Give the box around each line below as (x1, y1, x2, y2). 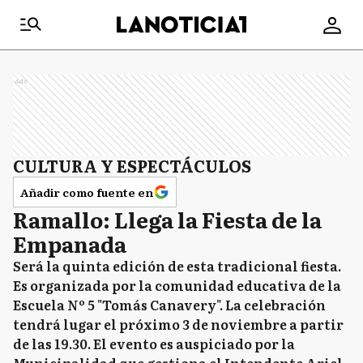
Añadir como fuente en (20, 184, 153, 200)
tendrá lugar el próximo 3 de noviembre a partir (13, 314, 344, 334)
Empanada (13, 228, 126, 259)
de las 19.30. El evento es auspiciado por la (13, 334, 295, 353)
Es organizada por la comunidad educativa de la (13, 275, 341, 295)
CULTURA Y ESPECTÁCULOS (13, 153, 251, 177)
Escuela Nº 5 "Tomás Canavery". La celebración (13, 295, 326, 314)
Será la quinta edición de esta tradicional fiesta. (13, 256, 341, 275)
